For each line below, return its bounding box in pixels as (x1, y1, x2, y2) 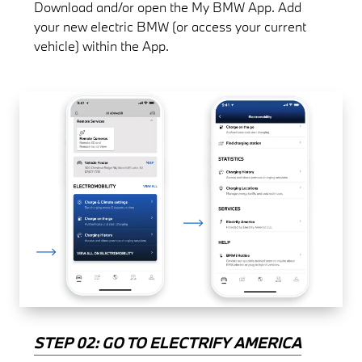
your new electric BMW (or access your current (34, 18, 307, 36)
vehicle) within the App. (34, 37, 170, 55)
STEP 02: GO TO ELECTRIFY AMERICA (34, 333, 302, 353)
